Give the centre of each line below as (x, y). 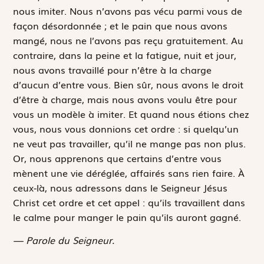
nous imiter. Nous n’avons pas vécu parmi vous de (128, 10)
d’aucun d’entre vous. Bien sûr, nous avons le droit (128, 84)
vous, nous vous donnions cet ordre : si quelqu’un (126, 128)
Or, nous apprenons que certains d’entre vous (118, 158)
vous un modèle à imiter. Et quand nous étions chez (131, 113)
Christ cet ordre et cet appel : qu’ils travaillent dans (129, 202)
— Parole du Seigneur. (64, 240)
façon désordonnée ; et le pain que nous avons (121, 25)
